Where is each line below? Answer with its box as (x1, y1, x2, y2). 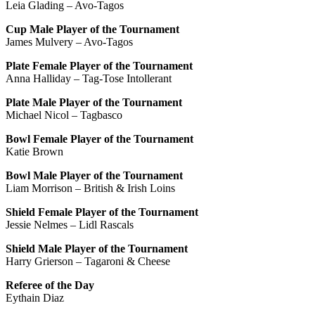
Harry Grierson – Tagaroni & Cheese (6, 255, 170, 267)
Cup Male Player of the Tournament (6, 22, 179, 35)
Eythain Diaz (6, 291, 64, 304)
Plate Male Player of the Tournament (6, 96, 182, 108)
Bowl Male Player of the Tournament (6, 169, 183, 181)
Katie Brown (6, 145, 63, 157)
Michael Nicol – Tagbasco (6, 108, 122, 121)
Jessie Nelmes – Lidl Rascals (6, 218, 134, 231)
